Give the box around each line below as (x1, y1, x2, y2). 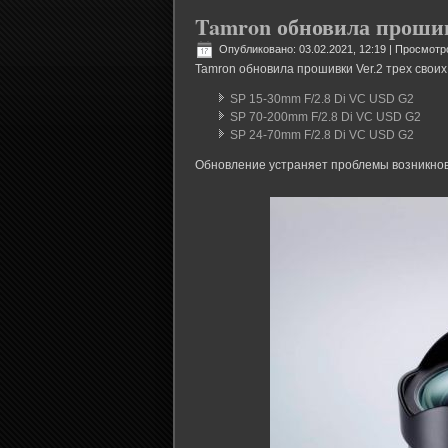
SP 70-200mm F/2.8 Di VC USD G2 (230, 110, 421, 124)
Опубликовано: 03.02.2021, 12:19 (219, 42, 386, 55)
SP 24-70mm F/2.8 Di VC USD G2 (230, 128, 414, 142)
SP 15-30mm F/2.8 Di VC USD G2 (230, 92, 414, 106)
